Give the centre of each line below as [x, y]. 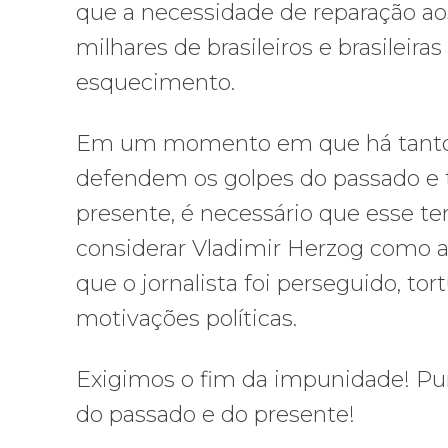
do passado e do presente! [215, 415]
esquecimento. [155, 83]
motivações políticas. [186, 319]
